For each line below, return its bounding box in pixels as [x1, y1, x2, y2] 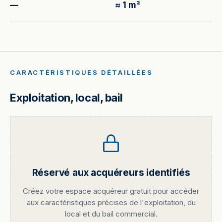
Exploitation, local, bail [10, 91, 123, 104]
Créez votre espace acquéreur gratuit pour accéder [23, 186, 199, 196]
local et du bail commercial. [64, 209, 158, 219]
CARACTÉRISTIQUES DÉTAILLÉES [10, 68, 153, 76]
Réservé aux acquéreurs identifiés [32, 167, 190, 178]
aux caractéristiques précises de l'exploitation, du [26, 198, 196, 207]
